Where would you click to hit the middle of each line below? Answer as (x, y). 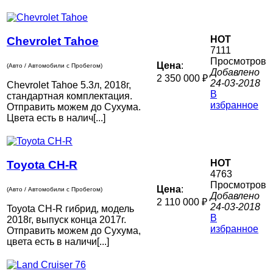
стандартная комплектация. (69, 96)
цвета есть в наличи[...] (58, 242)
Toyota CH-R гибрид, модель (70, 209)
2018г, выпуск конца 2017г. (66, 220)
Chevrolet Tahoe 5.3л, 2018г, (69, 85)
